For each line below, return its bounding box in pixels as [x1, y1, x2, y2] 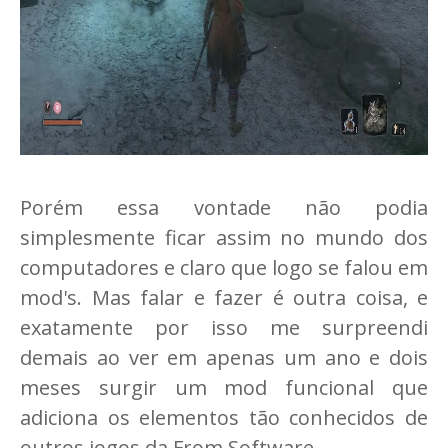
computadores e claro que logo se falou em [20, 254, 428, 281]
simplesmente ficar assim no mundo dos [20, 224, 428, 251]
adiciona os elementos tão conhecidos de [20, 404, 428, 431]
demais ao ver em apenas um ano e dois [20, 344, 428, 371]
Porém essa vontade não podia [20, 194, 428, 221]
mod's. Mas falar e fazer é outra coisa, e [20, 284, 428, 311]
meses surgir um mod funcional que [20, 374, 428, 401]
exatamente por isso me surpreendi [20, 314, 428, 341]
